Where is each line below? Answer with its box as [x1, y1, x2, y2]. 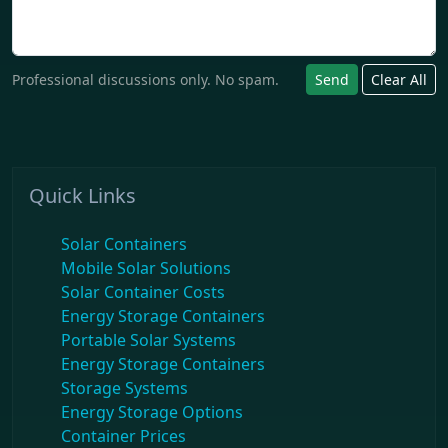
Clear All [371, 70, 427, 90]
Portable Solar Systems [61, 329, 236, 352]
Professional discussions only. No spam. [12, 70, 279, 90]
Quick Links [29, 182, 136, 210]
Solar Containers [61, 233, 187, 256]
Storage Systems [61, 377, 188, 400]
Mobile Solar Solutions [61, 257, 231, 280]
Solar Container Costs [61, 281, 225, 304]
